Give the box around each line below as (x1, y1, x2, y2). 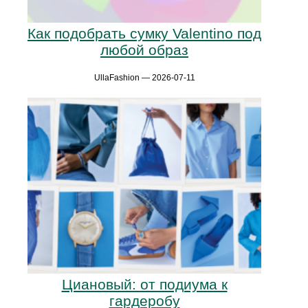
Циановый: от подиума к (61, 276, 228, 293)
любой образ (100, 42, 188, 58)
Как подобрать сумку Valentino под (27, 25, 261, 42)
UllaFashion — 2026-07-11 (93, 73, 195, 83)
